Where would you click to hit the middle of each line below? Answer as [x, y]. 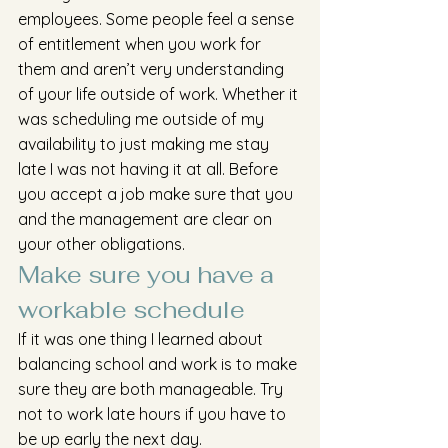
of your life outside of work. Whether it [160, 94]
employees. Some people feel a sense [158, 19]
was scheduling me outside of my [143, 119]
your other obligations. [101, 244]
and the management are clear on [147, 219]
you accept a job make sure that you [157, 194]
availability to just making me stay [145, 144]
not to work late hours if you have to [154, 414]
